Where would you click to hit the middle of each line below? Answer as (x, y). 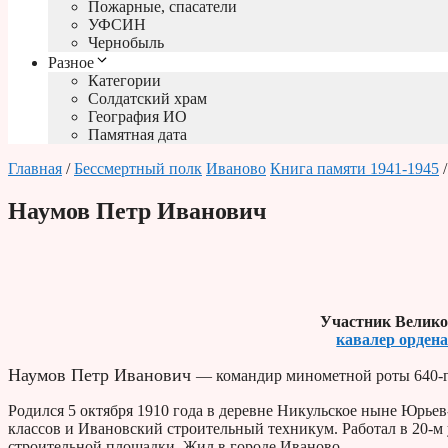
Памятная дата (137, 135)
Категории (124, 81)
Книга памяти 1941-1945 (354, 169)
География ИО (137, 117)
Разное (71, 63)
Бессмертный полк (138, 169)
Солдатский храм (147, 99)
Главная (35, 169)
